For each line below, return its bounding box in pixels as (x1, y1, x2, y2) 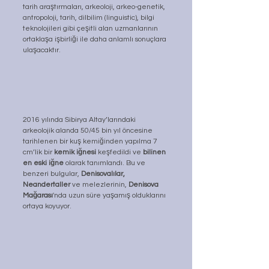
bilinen (143, 148, 168, 156)
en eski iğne (23, 159, 64, 167)
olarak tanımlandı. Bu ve (64, 159, 147, 167)
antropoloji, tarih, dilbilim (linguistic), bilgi (23, 14, 156, 22)
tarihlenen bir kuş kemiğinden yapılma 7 (23, 137, 159, 145)
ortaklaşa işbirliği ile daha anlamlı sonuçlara (23, 35, 168, 44)
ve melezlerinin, (72, 180, 128, 189)
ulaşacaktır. (23, 46, 61, 55)
